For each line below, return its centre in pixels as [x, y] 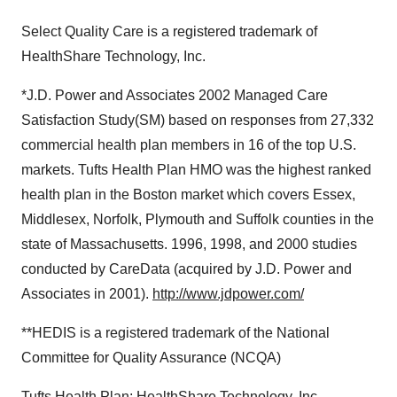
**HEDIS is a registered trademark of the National [175, 333]
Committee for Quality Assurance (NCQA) [151, 358]
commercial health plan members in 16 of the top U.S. [189, 145]
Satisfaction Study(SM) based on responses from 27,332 [198, 120]
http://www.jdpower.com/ [228, 294]
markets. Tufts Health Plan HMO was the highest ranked [196, 170]
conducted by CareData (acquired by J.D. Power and [187, 269]
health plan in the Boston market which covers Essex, [188, 195]
